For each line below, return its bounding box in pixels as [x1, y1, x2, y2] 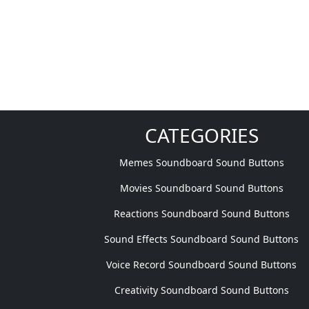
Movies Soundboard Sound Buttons [119, 181, 283, 195]
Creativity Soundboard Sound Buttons [114, 283, 289, 297]
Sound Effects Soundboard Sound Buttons [104, 232, 299, 246]
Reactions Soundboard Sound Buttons [113, 207, 290, 220]
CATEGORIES [144, 122, 259, 148]
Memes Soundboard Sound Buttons [119, 156, 284, 169]
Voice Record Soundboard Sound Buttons [106, 258, 297, 271]
